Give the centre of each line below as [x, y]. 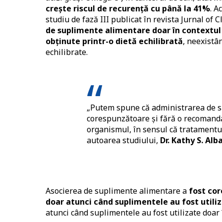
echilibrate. [67, 52]
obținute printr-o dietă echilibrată [114, 41]
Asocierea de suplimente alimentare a [117, 191]
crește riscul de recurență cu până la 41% [128, 9]
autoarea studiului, [123, 140]
